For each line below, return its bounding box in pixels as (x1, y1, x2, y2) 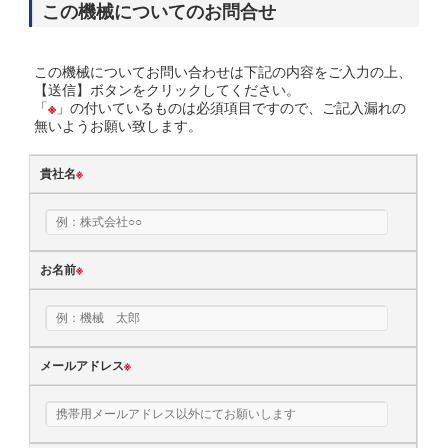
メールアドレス (40, 356, 125, 374)
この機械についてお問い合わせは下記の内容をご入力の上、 (34, 60, 413, 81)
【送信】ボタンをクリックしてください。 (34, 78, 301, 99)
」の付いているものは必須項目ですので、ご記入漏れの (56, 96, 407, 117)
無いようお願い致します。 (34, 114, 203, 135)
